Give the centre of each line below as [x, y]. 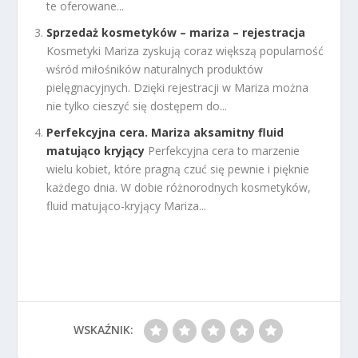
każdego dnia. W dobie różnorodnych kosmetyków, [179, 188]
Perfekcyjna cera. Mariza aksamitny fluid [165, 133]
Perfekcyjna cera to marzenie [224, 151]
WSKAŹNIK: [103, 330]
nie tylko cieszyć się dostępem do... [137, 106]
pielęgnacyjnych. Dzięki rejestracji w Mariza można [178, 88]
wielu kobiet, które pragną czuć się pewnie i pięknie [178, 169]
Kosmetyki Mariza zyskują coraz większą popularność [185, 51]
